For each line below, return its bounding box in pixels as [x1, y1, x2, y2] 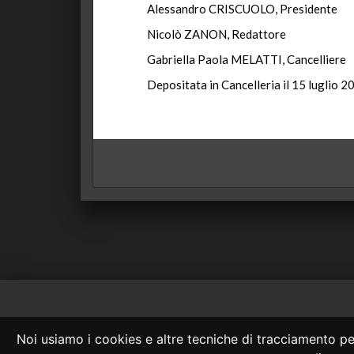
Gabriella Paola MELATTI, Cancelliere [147, 52, 346, 66]
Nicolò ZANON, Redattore [147, 27, 286, 41]
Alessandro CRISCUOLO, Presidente [147, 2, 337, 16]
